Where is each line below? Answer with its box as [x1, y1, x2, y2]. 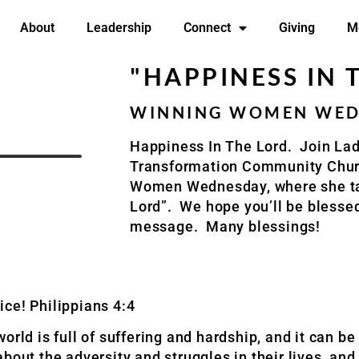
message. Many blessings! [130, 218, 321, 235]
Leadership [86, 20, 151, 35]
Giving [278, 20, 315, 35]
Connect [183, 20, 231, 35]
